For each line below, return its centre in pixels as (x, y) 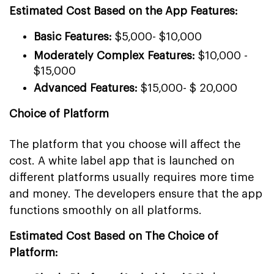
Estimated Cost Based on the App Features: (124, 11)
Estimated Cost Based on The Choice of (114, 236)
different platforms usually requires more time (131, 177)
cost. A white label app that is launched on (122, 161)
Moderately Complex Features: (114, 55)
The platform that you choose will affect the (125, 144)
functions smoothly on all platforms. (106, 210)
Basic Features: (73, 36)
